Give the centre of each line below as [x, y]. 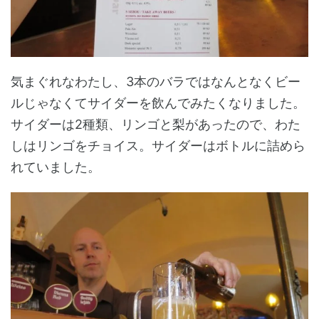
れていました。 [56, 167]
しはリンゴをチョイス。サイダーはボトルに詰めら [158, 145]
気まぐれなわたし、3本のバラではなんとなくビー [156, 81]
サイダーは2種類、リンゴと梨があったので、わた [156, 124]
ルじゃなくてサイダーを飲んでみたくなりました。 [158, 103]
